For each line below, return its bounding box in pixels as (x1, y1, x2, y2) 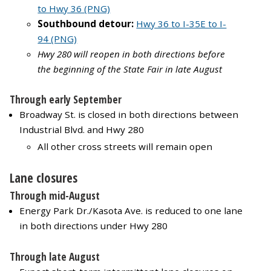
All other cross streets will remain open (38, 140, 213, 153)
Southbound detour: (38, 17, 134, 30)
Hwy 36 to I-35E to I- (136, 17, 227, 30)
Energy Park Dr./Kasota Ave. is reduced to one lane (19, 204, 243, 217)
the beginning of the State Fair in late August (38, 62, 223, 75)
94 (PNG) (38, 32, 77, 45)
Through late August (10, 249, 100, 264)
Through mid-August (10, 188, 100, 203)
